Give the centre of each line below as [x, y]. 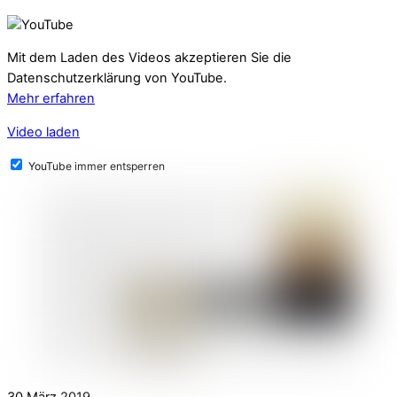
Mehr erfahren [51, 99]
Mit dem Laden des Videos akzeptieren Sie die [149, 58]
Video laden [43, 132]
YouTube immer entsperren [97, 166]
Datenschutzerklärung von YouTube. [117, 78]
